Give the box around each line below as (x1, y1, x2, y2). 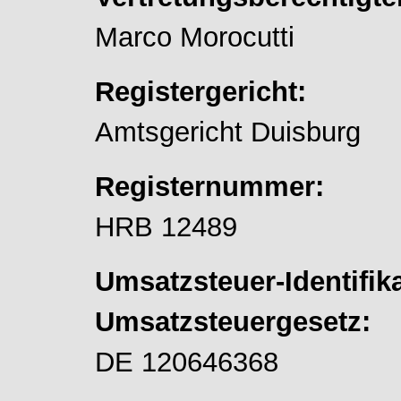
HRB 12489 (95, 210, 237, 242)
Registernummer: (95, 170, 324, 201)
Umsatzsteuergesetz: (95, 305, 371, 337)
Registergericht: (95, 75, 306, 107)
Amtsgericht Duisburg (95, 115, 361, 147)
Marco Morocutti (95, 21, 294, 52)
